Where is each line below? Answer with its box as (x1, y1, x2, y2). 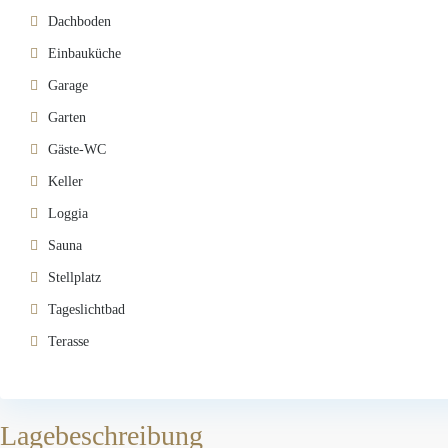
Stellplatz (48, 269, 101, 285)
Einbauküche (48, 45, 121, 61)
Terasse (48, 333, 89, 349)
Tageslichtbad (48, 301, 125, 317)
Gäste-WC (48, 141, 106, 157)
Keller (48, 173, 83, 189)
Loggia (48, 205, 88, 221)
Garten (48, 109, 86, 125)
